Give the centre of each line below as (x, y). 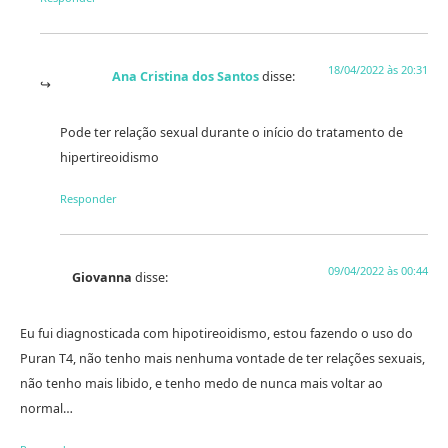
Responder (88, 198)
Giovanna (102, 277)
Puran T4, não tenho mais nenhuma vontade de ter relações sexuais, (222, 358)
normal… (46, 408)
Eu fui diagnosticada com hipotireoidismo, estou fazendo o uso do (216, 333)
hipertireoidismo (109, 157)
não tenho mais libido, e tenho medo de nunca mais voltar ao (201, 383)
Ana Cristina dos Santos (185, 76)
